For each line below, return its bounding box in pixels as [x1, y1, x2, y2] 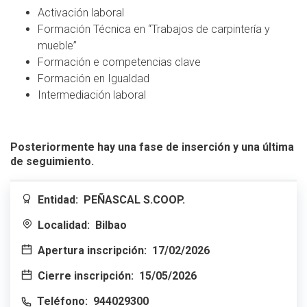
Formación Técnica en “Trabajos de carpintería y [38, 22, 270, 36]
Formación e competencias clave [38, 55, 201, 69]
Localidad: [38, 218, 90, 232]
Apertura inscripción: [38, 243, 147, 257]
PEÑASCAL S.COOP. [84, 193, 185, 206]
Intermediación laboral [38, 88, 146, 101]
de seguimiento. [10, 154, 94, 168]
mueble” [38, 38, 77, 52]
